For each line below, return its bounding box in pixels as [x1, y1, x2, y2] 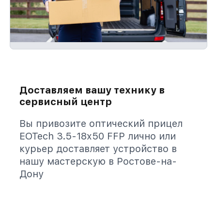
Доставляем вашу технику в [19, 84, 165, 96]
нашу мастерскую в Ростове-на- [19, 155, 177, 167]
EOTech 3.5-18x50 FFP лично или [19, 130, 176, 142]
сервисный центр [19, 96, 112, 108]
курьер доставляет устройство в [19, 143, 177, 155]
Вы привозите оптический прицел [19, 118, 183, 129]
